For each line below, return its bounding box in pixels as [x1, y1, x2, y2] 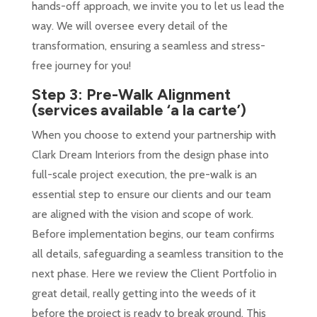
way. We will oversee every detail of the [31, 19, 228, 33]
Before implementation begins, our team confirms [31, 227, 275, 241]
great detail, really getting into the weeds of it [31, 287, 256, 301]
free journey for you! [31, 59, 131, 73]
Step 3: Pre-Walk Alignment [31, 85, 231, 105]
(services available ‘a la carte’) [31, 100, 250, 120]
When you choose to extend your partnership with [31, 128, 276, 142]
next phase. [31, 267, 91, 281]
